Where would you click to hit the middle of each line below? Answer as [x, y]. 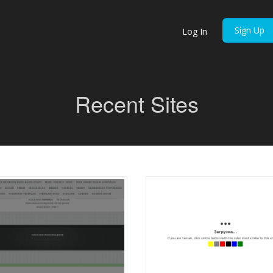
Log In [195, 31]
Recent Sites [136, 103]
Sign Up [250, 30]
